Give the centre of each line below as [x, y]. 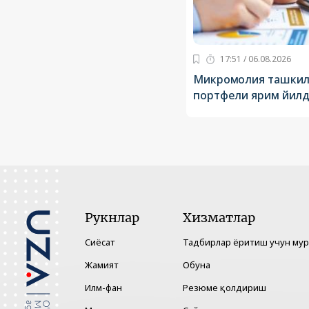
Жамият [102, 265]
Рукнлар [112, 218]
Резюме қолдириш [225, 288]
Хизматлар [219, 218]
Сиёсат [100, 242]
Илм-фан [103, 288]
